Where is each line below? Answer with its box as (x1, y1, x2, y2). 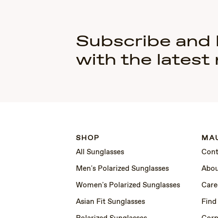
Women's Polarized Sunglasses (76, 181, 180, 191)
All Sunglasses (76, 147, 124, 158)
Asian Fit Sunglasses (76, 197, 145, 207)
